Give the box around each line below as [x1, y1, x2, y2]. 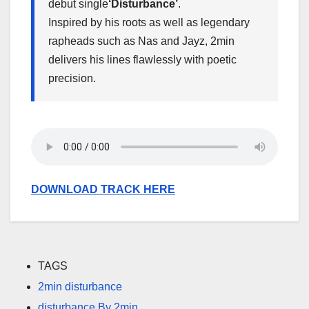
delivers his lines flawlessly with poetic [48, 53, 237, 66]
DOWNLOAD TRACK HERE [31, 183, 175, 196]
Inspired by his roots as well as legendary [48, 16, 250, 28]
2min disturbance [38, 280, 122, 292]
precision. [48, 72, 96, 84]
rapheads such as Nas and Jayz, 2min [48, 34, 235, 47]
